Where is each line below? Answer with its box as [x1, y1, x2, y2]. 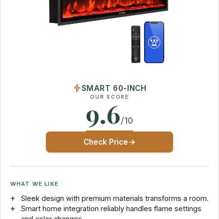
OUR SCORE [90, 93, 129, 100]
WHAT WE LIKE [10, 180, 59, 188]
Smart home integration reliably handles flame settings [21, 204, 201, 213]
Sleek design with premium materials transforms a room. [21, 194, 208, 203]
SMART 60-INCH [81, 83, 147, 93]
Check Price [83, 137, 128, 147]
